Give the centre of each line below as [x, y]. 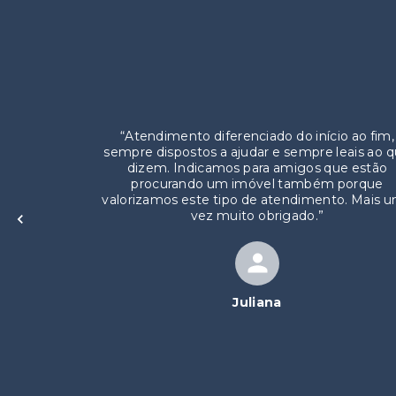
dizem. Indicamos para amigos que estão [257, 120]
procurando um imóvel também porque [257, 136]
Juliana [257, 254]
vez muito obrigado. [254, 168]
